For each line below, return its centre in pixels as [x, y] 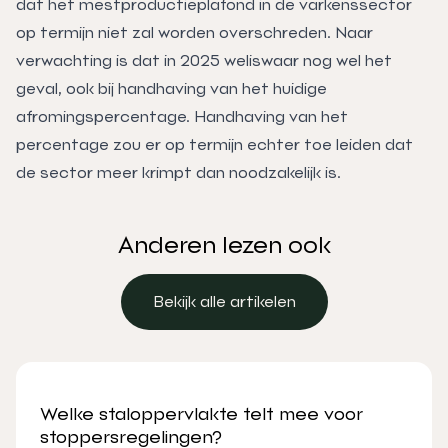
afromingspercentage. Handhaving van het [182, 116]
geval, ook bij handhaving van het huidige [171, 88]
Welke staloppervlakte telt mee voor [201, 413]
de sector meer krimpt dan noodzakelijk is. [182, 172]
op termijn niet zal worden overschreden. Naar [194, 32]
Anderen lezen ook [224, 244]
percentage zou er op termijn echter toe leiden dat [214, 144]
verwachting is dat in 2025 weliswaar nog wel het [204, 60]
